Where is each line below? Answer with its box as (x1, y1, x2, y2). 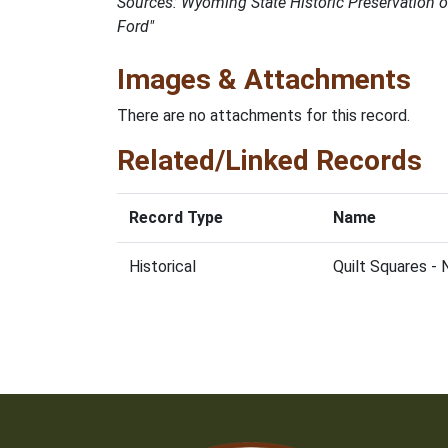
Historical (129, 257, 196, 276)
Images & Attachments (117, 63, 411, 96)
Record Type (129, 208, 223, 227)
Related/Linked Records (117, 144, 422, 177)
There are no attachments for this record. (117, 106, 410, 125)
